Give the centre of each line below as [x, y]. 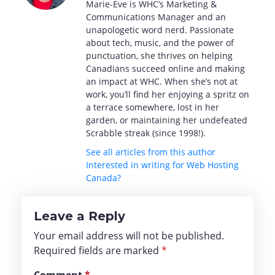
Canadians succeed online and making [165, 69]
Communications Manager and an [156, 17]
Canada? [103, 178]
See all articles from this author [151, 152]
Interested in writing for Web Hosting [162, 165]
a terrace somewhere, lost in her [153, 107]
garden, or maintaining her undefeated [167, 120]
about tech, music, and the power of [160, 43]
